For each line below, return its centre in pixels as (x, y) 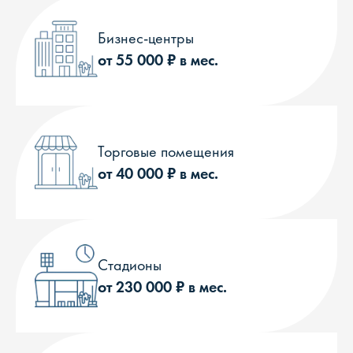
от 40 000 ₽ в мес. (158, 173)
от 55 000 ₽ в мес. (158, 60)
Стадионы (130, 265)
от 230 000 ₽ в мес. (162, 287)
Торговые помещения (166, 151)
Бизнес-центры (146, 38)
